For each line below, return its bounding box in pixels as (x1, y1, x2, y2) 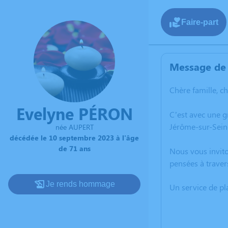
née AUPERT (55, 122, 94, 132)
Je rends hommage (46, 179, 115, 188)
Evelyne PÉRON (16, 102, 133, 124)
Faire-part (181, 17, 218, 26)
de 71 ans (58, 143, 91, 153)
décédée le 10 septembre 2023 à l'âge (10, 132, 139, 142)
